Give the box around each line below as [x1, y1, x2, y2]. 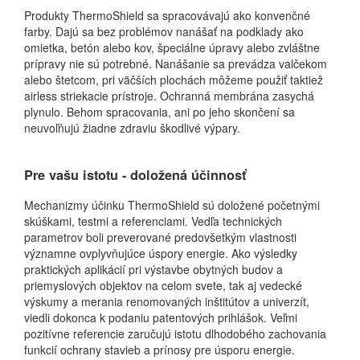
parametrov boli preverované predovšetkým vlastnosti [24, 229, 297, 246]
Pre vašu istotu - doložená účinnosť [24, 165, 246, 184]
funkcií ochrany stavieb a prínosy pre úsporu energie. [24, 342, 295, 358]
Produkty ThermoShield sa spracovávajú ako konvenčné [24, 7, 310, 24]
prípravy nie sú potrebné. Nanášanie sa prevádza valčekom [24, 55, 327, 72]
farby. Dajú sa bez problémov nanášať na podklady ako [24, 23, 304, 40]
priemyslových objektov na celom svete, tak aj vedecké [24, 277, 302, 294]
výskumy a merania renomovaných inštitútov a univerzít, [24, 293, 309, 310]
